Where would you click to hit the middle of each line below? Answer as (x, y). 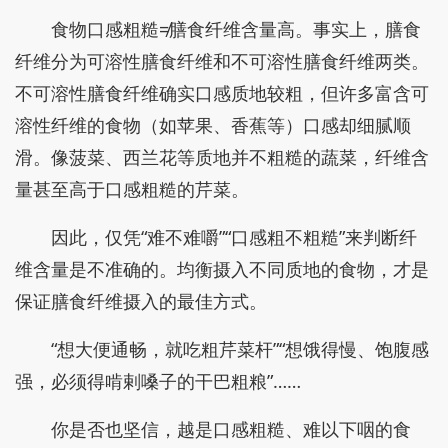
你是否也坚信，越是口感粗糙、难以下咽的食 (231, 429)
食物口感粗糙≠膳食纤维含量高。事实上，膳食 (236, 29)
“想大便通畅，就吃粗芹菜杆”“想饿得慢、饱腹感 (240, 349)
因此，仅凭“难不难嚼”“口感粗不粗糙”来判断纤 (234, 237)
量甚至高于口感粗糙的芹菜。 (132, 189)
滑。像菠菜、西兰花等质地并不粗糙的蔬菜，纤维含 (222, 157)
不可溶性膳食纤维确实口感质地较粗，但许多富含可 (222, 93)
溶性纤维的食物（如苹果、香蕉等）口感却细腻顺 (213, 125)
